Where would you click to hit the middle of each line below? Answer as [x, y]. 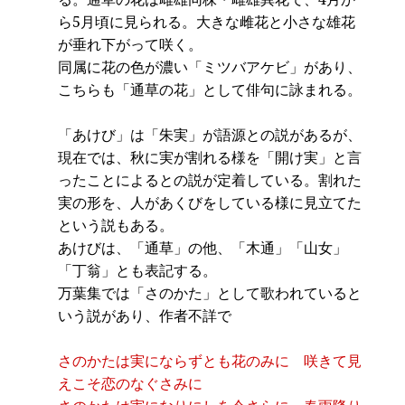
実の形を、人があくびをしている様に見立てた [210, 202]
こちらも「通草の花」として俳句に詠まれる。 [210, 89]
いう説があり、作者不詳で [145, 315]
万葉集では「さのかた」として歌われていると [210, 292]
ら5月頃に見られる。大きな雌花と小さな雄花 [207, 21]
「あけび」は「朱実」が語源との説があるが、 [210, 134]
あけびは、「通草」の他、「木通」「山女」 [203, 247]
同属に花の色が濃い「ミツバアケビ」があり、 [210, 66]
